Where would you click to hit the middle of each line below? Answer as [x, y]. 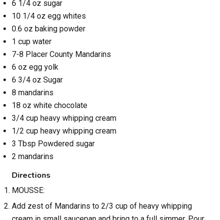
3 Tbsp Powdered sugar [53, 143]
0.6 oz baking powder [49, 28]
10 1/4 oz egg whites [49, 16]
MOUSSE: [28, 190]
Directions [31, 175]
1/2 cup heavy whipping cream [64, 131]
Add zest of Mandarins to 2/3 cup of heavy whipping [102, 206]
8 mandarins [33, 92]
